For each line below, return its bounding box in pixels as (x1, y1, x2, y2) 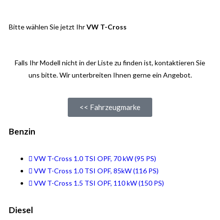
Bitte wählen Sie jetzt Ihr (9, 23, 85, 31)
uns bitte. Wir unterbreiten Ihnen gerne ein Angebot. (28, 71, 192, 79)
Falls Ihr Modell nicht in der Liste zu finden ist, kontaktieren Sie (15, 58, 205, 67)
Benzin (9, 126, 35, 137)
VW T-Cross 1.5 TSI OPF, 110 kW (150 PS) (34, 179, 164, 187)
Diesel (9, 205, 33, 215)
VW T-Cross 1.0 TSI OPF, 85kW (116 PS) (34, 166, 159, 175)
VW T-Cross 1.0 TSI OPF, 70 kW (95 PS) (34, 154, 156, 163)
